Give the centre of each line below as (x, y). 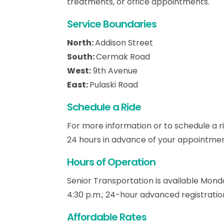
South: (82, 56)
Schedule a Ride (104, 107)
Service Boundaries (112, 24)
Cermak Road (123, 56)
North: (81, 42)
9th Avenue (114, 70)
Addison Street (124, 42)
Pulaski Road (114, 84)
